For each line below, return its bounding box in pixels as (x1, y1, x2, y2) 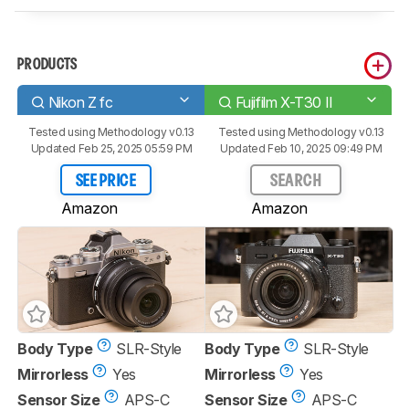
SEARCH (270, 173, 321, 189)
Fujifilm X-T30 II (235, 92, 333, 111)
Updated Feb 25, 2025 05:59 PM (30, 142, 193, 155)
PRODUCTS (17, 58, 78, 72)
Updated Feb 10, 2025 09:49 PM (220, 142, 383, 155)
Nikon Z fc (47, 92, 113, 111)
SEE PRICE (75, 173, 137, 189)
